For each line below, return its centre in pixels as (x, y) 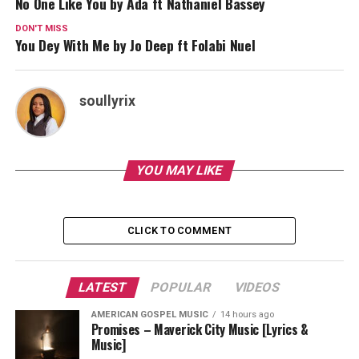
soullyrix (107, 101)
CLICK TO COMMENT (179, 230)
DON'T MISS (41, 28)
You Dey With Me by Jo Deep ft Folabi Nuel (135, 44)
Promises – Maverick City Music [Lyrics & (200, 329)
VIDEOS (258, 287)
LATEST (103, 287)
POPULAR (182, 287)
